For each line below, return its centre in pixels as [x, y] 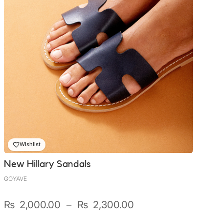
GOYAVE [15, 179]
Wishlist [30, 144]
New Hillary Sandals [47, 164]
